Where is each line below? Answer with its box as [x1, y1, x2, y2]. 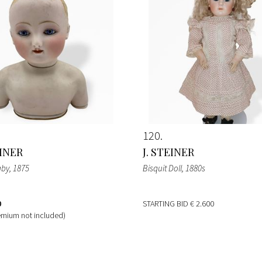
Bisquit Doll [143, 162, 182, 174]
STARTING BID [143, 198, 190, 209]
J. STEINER [143, 144, 194, 159]
